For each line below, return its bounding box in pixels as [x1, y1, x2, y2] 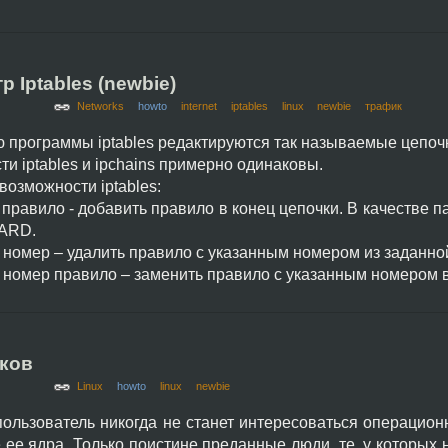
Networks [77, 100, 125, 112]
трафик [365, 100, 403, 112]
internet [180, 100, 217, 112]
